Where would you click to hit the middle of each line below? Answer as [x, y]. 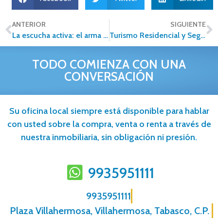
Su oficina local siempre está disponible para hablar [109, 111]
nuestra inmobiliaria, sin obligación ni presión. [109, 137]
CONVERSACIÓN [109, 76]
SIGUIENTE [188, 24]
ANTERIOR [29, 24]
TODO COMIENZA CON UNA [109, 64]
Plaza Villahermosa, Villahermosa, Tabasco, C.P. [109, 210]
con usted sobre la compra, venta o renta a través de [109, 124]
